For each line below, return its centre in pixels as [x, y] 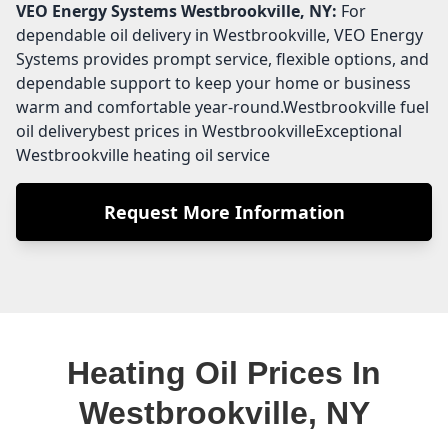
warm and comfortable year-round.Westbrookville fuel [222, 106]
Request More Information [224, 211]
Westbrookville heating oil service [143, 154]
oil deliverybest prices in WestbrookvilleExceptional [209, 130]
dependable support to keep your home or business [213, 82]
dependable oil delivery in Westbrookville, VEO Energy [219, 34]
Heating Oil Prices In [224, 372]
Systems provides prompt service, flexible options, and [222, 58]
